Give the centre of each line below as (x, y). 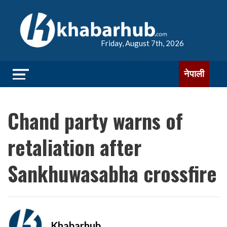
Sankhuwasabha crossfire (112, 173)
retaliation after (74, 147)
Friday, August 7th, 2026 (142, 43)
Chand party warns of (95, 121)
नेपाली (194, 74)
